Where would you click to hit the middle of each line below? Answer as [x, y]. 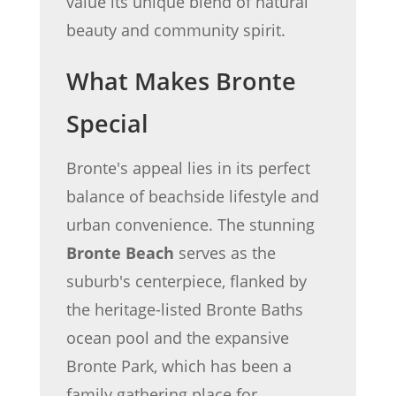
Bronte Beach [120, 252]
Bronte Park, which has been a [179, 366]
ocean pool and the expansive [177, 337]
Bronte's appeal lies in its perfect [188, 168]
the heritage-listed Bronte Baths [184, 309]
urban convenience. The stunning [190, 224]
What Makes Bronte [181, 80]
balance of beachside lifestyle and [192, 196]
